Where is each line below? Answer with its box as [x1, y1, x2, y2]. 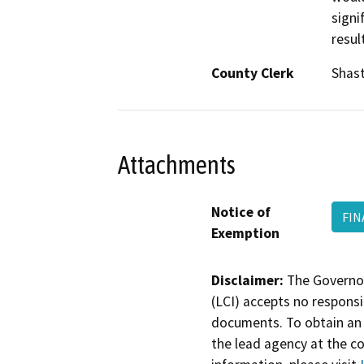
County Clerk [211, 64, 294, 83]
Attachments [118, 149, 236, 180]
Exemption [211, 223, 279, 242]
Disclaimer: [211, 271, 284, 289]
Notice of [211, 202, 271, 221]
